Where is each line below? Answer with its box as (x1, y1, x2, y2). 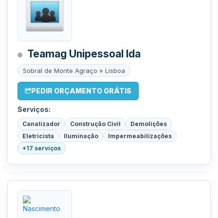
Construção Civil (70, 120, 121, 127)
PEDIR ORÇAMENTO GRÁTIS (31, 87, 131, 95)
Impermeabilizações (108, 132, 172, 140)
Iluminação (64, 132, 98, 140)
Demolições (130, 120, 167, 127)
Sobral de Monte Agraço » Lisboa (23, 67, 125, 74)
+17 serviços (22, 145, 61, 152)
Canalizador (22, 120, 60, 127)
